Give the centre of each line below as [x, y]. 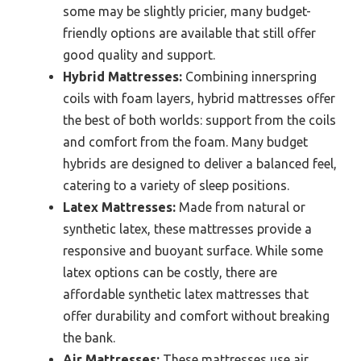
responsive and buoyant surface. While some [193, 250]
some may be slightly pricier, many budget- [187, 11]
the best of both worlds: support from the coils [199, 120]
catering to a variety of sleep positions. [176, 185]
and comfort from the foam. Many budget [185, 141]
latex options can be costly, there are [170, 272]
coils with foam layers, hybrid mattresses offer [199, 98]
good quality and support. [139, 54]
